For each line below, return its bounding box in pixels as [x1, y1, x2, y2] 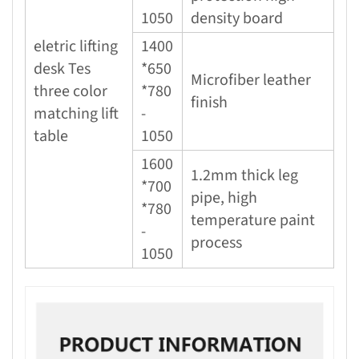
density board [191, 6, 283, 30]
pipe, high [191, 186, 257, 209]
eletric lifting [34, 34, 118, 58]
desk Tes [34, 57, 91, 80]
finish [191, 91, 228, 114]
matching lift [34, 102, 119, 125]
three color [34, 79, 107, 103]
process [191, 231, 242, 254]
